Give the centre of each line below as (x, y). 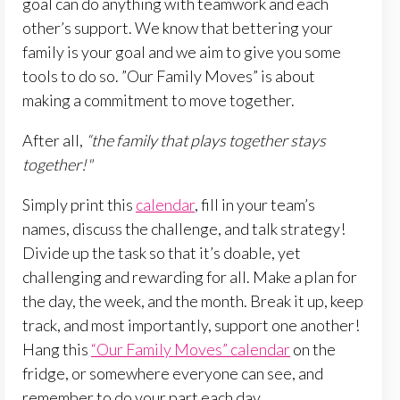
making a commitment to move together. (160, 100)
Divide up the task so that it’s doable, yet (162, 252)
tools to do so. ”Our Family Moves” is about (169, 75)
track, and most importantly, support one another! (191, 325)
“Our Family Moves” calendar (191, 349)
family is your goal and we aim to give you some (182, 51)
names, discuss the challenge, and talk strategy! (184, 228)
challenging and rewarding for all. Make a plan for (190, 276)
